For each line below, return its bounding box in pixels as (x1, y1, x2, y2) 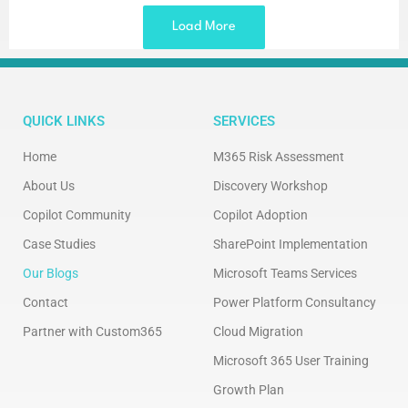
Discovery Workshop (213, 178, 328, 193)
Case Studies (23, 236, 96, 251)
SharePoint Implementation (213, 236, 368, 251)
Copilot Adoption (213, 207, 308, 222)
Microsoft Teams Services (213, 265, 357, 280)
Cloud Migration (213, 323, 303, 339)
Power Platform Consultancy (213, 294, 376, 310)
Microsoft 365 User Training (213, 352, 369, 368)
